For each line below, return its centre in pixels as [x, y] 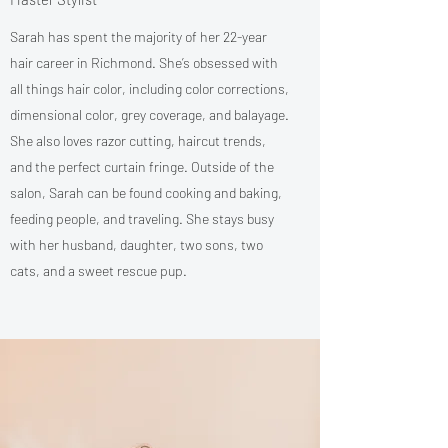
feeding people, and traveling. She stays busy [142, 218]
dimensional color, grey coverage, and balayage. [149, 114]
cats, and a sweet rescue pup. [98, 270]
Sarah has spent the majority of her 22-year [138, 36]
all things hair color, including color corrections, [149, 88]
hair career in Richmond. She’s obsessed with [144, 62]
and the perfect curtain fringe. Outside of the [142, 166]
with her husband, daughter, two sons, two [136, 244]
